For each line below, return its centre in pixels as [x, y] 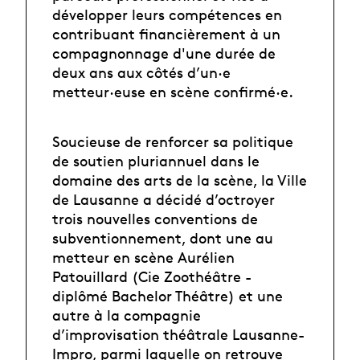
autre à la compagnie [127, 315]
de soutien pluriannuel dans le [156, 161]
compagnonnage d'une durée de [164, 53]
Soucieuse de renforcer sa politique [173, 142]
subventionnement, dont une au [163, 238]
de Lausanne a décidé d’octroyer [164, 200]
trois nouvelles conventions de [155, 219]
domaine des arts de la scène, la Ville [180, 180]
